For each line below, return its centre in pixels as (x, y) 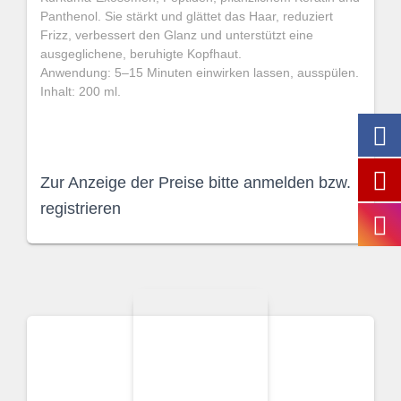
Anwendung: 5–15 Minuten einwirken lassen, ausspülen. (200, 73)
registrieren (81, 209)
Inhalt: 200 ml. (81, 91)
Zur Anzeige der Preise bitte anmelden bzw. (196, 183)
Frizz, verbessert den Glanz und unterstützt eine (177, 35)
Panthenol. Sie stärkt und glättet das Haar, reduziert (187, 16)
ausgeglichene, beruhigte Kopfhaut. (141, 54)
